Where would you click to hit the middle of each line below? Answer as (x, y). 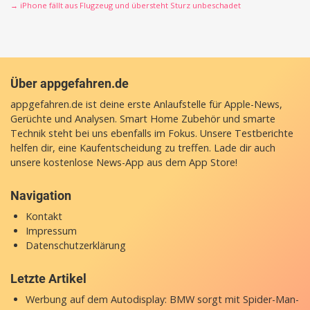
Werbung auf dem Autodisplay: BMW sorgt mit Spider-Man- (162, 300)
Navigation (41, 196)
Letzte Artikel (48, 279)
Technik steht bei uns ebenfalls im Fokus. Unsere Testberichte (152, 134)
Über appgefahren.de (70, 84)
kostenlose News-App (94, 163)
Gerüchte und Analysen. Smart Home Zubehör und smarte (143, 119)
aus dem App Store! (191, 163)
